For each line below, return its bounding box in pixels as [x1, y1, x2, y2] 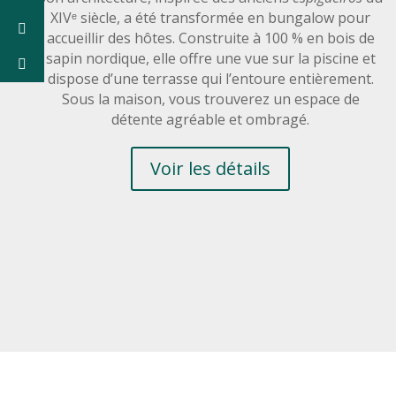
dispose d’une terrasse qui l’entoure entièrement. [47, 69, 374, 89]
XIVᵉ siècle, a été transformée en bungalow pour [50, 8, 371, 28]
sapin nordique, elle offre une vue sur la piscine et [45, 49, 376, 69]
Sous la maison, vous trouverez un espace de [61, 89, 360, 110]
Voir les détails [150, 156, 271, 181]
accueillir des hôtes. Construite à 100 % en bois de [46, 28, 375, 49]
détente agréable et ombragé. [111, 110, 310, 130]
